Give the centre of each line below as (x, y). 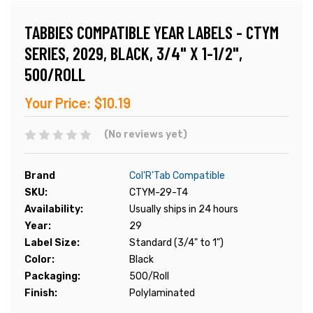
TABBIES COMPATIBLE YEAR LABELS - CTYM (152, 32)
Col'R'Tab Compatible (177, 176)
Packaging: (52, 277)
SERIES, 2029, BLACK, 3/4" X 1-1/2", (133, 53)
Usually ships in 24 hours (184, 210)
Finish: (41, 293)
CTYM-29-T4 (159, 193)
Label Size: (52, 243)
